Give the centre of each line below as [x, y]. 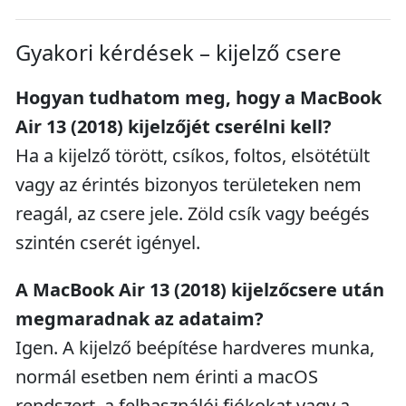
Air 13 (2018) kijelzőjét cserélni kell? [174, 126]
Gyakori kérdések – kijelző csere [179, 52]
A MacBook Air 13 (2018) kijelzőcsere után [200, 290]
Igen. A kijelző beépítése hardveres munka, [195, 348]
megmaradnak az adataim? [140, 319]
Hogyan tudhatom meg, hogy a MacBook [198, 97]
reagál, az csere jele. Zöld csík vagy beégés [193, 213]
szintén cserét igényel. [108, 242]
